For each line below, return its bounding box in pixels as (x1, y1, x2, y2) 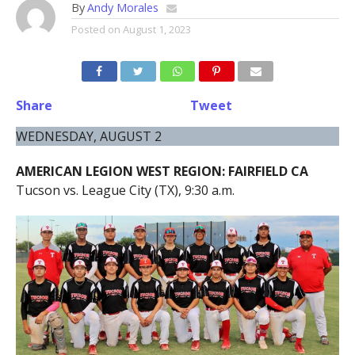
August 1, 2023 (122, 22, 191, 36)
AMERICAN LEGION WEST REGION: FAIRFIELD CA (15, 162, 308, 180)
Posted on (71, 22, 120, 36)
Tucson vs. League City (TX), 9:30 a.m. (15, 181, 235, 199)
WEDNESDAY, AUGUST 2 (15, 128, 162, 145)
